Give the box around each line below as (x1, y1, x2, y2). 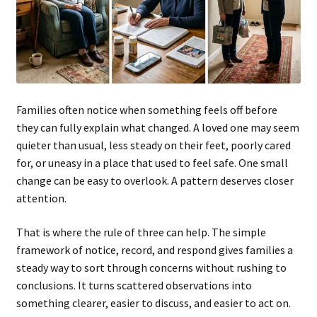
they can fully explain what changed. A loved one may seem (16, 120, 299, 135)
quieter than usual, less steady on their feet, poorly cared (16, 138, 291, 153)
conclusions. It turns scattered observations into (16, 278, 252, 293)
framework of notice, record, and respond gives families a (16, 243, 293, 258)
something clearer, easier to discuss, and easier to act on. (16, 296, 291, 311)
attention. (16, 191, 67, 206)
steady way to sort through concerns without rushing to (16, 260, 287, 275)
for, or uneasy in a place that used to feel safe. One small (16, 156, 288, 171)
